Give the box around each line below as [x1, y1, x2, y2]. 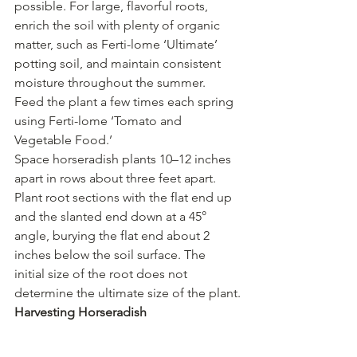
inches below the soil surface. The [14, 246, 209, 262]
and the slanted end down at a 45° [14, 208, 210, 224]
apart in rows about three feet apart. [14, 170, 219, 186]
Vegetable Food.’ [14, 131, 112, 147]
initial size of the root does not [14, 265, 190, 281]
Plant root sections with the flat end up [14, 189, 235, 205]
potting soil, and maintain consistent [14, 55, 224, 71]
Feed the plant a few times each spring [14, 93, 237, 109]
